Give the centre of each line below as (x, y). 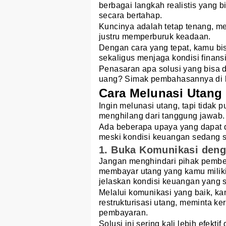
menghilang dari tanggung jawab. (162, 116)
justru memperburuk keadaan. (155, 37)
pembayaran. (124, 213)
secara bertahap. (131, 16)
